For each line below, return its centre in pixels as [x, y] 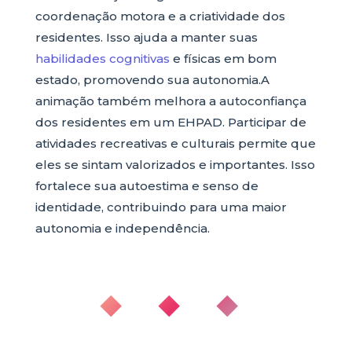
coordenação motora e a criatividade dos [160, 16]
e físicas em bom [223, 59]
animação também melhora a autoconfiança [170, 101]
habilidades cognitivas [102, 59]
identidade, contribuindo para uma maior [161, 207]
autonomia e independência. [122, 228]
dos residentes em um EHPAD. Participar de [170, 122]
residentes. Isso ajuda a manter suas [146, 37]
